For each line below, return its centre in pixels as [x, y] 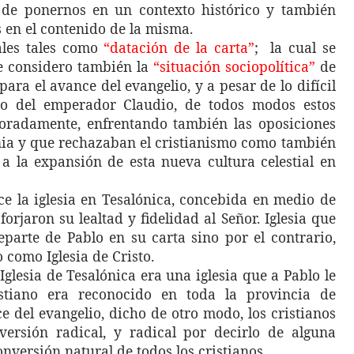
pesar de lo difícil [275, 85]
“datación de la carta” [179, 47]
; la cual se [295, 47]
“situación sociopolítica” [234, 66]
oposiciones [297, 123]
